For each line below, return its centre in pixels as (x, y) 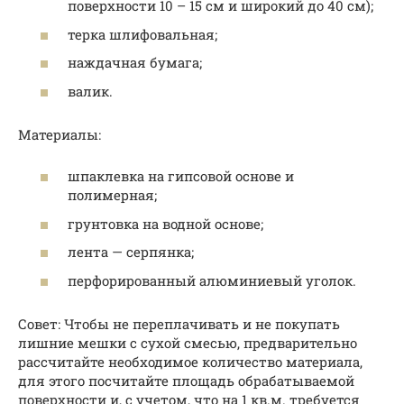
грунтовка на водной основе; (165, 223)
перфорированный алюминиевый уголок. (212, 280)
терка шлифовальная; (142, 34)
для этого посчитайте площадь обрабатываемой (186, 380)
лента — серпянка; (131, 252)
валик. (90, 91)
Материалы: (60, 134)
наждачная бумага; (135, 63)
